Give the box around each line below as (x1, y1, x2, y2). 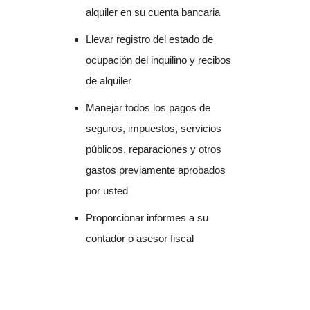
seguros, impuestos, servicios (86, 122, 222, 135)
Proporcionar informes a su (86, 212, 209, 224)
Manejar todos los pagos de (86, 102, 211, 114)
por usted (86, 185, 129, 197)
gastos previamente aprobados (86, 164, 226, 176)
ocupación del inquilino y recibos (86, 54, 232, 66)
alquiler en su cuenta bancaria (86, 6, 221, 19)
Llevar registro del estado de (86, 33, 214, 46)
